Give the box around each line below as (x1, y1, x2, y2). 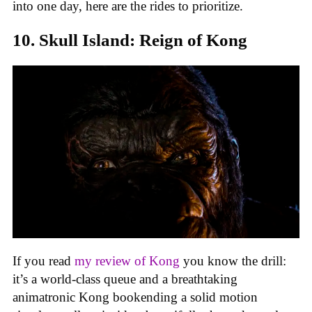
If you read (13, 253, 75, 269)
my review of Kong (75, 253, 180, 269)
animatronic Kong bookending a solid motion (13, 290, 258, 305)
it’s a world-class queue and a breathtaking (13, 272, 237, 287)
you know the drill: (180, 253, 286, 269)
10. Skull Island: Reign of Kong (13, 31, 247, 50)
